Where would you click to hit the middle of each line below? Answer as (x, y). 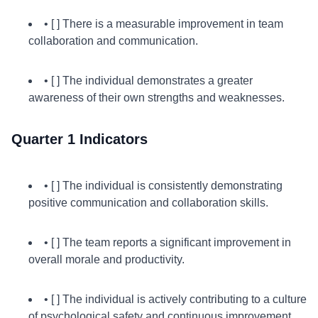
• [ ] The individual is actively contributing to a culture (175, 299)
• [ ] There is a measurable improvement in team (164, 24)
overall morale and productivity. (106, 259)
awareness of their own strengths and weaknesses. (157, 98)
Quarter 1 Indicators (79, 139)
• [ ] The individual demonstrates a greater (148, 81)
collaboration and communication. (113, 41)
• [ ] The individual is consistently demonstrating (163, 186)
